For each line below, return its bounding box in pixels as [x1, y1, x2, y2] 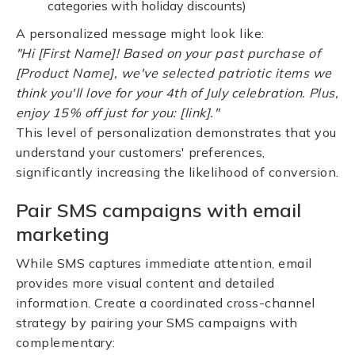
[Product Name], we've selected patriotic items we [16, 65, 332, 81]
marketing [16, 222, 109, 246]
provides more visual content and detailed [16, 275, 275, 291]
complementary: [16, 334, 116, 350]
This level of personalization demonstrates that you [16, 124, 337, 140]
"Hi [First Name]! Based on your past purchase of [16, 45, 321, 61]
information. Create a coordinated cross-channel [16, 295, 315, 311]
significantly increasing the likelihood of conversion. [16, 164, 339, 180]
